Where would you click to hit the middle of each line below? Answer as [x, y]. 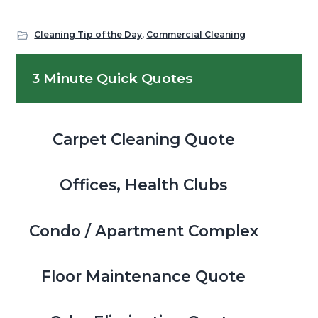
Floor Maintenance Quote [144, 276]
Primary [62, 67]
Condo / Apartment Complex [143, 230]
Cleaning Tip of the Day [88, 34]
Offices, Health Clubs [144, 185]
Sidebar [61, 94]
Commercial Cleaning [196, 34]
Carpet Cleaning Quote [143, 139]
